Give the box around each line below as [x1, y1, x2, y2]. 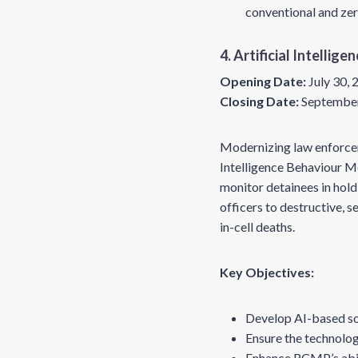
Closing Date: [220, 93, 299, 109]
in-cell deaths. [220, 219, 297, 234]
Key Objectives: [220, 265, 314, 280]
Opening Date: [220, 74, 306, 89]
